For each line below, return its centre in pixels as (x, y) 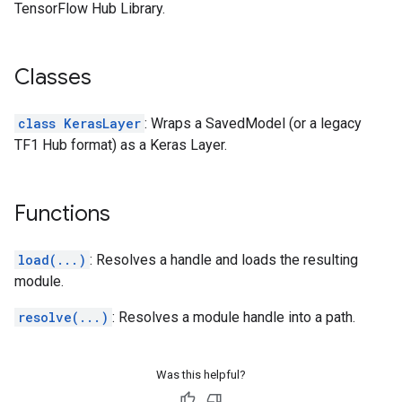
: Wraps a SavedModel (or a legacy (253, 123)
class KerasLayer (79, 123)
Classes (53, 77)
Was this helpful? (201, 375)
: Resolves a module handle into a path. (234, 317)
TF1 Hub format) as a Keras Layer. (121, 145)
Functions (62, 214)
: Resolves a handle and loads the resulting (224, 260)
